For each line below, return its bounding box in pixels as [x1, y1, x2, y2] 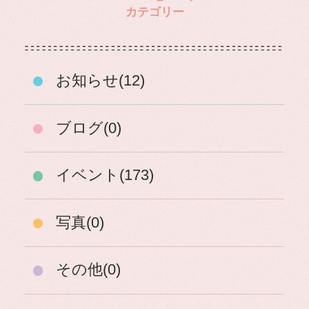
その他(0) [56, 261, 121, 279]
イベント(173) [56, 167, 154, 184]
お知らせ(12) [56, 72, 146, 89]
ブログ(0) [56, 119, 122, 137]
